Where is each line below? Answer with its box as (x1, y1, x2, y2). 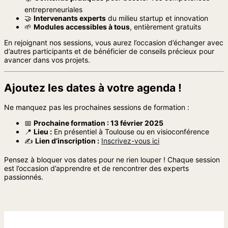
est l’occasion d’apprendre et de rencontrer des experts (4, 163, 189, 173)
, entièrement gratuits (130, 22, 201, 32)
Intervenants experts (34, 14, 106, 23)
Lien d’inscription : (35, 136, 99, 145)
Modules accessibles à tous (34, 22, 130, 32)
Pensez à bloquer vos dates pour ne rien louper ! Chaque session (4, 155, 220, 164)
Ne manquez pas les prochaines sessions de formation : (4, 102, 189, 111)
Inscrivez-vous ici (101, 136, 159, 145)
